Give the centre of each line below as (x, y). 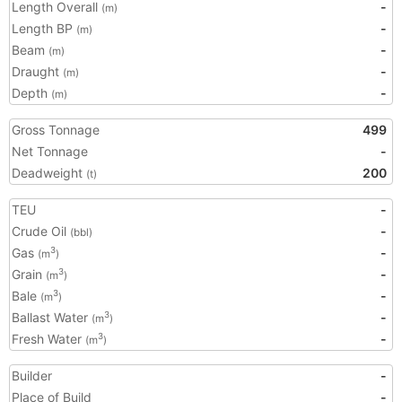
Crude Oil (41, 231)
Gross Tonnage (56, 130)
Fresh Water (48, 339)
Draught (37, 71)
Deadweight (49, 173)
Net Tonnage (50, 151)
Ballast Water (52, 317)
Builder (32, 376)
